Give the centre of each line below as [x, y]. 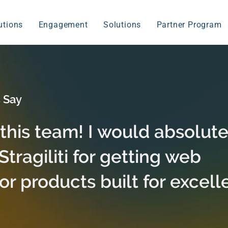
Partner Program [189, 24]
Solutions [122, 24]
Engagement [63, 24]
